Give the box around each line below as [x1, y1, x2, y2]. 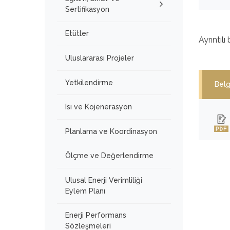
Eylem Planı [65, 186, 105, 195]
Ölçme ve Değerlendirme [65, 151, 154, 160]
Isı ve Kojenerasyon [65, 103, 132, 111]
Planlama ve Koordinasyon [65, 127, 157, 136]
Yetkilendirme [65, 78, 113, 87]
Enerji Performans [65, 211, 126, 220]
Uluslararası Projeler [65, 53, 134, 62]
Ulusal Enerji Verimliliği [65, 176, 142, 184]
